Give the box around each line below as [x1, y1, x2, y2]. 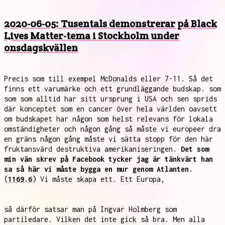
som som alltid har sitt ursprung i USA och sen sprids [4, 94, 217, 103]
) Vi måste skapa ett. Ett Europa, [32, 175, 165, 183]
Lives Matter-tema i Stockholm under [4, 29, 179, 42]
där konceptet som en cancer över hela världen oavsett [4, 104, 217, 113]
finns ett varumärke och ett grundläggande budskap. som [4, 84, 221, 93]
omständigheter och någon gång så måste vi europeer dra [4, 125, 221, 133]
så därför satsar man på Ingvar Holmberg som [4, 205, 177, 213]
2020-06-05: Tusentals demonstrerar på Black [4, 17, 217, 30]
